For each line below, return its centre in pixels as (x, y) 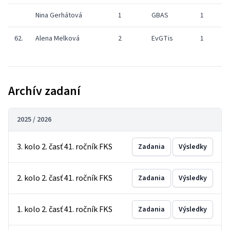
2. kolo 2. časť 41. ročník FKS (65, 178)
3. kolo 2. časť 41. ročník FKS (65, 147)
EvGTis (162, 39)
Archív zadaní (44, 91)
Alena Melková (57, 39)
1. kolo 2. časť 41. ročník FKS (65, 209)
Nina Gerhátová (59, 15)
